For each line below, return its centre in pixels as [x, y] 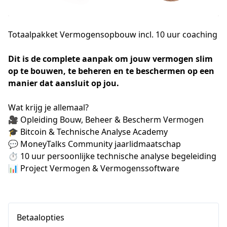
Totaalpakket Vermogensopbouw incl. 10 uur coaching [113, 34]
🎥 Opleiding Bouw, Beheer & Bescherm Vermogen [107, 120]
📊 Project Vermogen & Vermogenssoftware [95, 168]
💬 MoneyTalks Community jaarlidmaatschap [94, 144]
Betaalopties [41, 217]
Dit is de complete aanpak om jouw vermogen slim [110, 59]
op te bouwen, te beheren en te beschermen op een [111, 71]
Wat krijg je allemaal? [48, 107]
